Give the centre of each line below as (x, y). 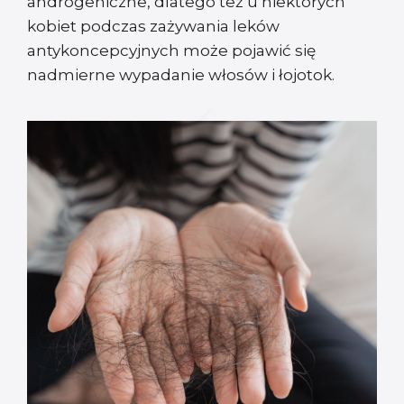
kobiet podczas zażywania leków (153, 27)
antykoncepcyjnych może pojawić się (171, 51)
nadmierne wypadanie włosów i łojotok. (181, 75)
